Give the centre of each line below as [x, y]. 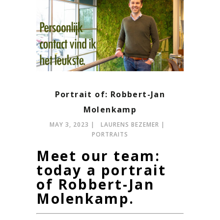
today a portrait [101, 170]
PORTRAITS [110, 134]
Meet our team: [98, 155]
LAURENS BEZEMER [130, 124]
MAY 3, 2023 [69, 124]
